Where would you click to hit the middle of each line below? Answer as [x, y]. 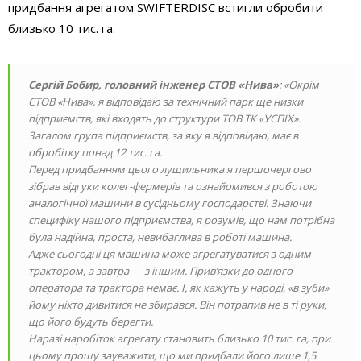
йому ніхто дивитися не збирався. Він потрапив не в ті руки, [177, 305]
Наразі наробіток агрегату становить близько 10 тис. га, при [179, 339]
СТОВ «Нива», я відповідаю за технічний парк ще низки [166, 102]
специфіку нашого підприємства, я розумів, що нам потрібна [181, 220]
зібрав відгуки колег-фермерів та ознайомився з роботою [173, 187]
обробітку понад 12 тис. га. [95, 153]
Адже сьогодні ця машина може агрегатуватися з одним [170, 254]
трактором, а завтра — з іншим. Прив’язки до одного [160, 271]
